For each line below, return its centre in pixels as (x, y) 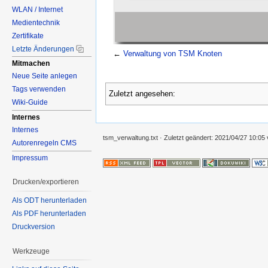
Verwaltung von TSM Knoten (172, 54)
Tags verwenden (39, 89)
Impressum (30, 158)
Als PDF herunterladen (49, 213)
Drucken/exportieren (46, 182)
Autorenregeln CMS (44, 143)
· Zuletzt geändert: (186, 137)
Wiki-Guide (30, 103)
